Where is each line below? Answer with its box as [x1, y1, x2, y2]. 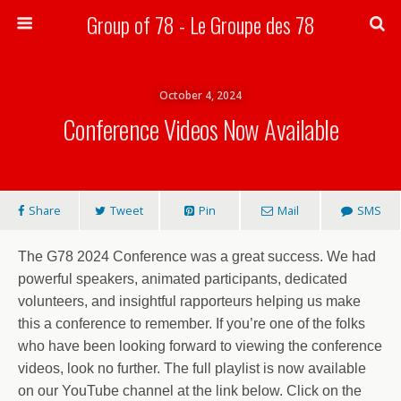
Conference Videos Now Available [62, 110, 339, 148]
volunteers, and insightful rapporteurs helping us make [18, 294, 361, 309]
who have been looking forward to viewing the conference [18, 338, 382, 354]
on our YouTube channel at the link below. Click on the [18, 383, 362, 398]
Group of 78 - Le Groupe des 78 [86, 8, 315, 40]
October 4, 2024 [159, 88, 242, 103]
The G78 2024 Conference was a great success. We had [18, 249, 376, 264]
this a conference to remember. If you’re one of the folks [18, 316, 365, 331]
